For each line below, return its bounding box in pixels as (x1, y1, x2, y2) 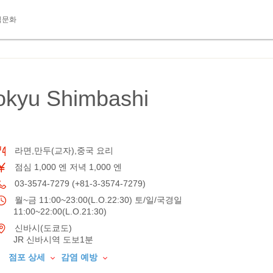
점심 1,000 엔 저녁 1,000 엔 (12, 162, 122, 172)
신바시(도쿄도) (12, 223, 72, 233)
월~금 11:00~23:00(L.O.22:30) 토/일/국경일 (12, 195, 182, 205)
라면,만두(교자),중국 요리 (12, 146, 113, 155)
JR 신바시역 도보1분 (13, 235, 93, 244)
